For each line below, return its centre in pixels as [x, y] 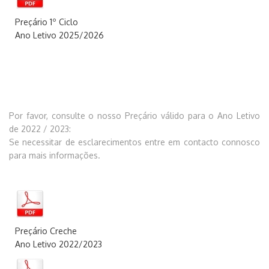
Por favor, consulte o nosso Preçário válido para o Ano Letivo [134, 116]
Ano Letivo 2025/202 [57, 35]
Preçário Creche [46, 231]
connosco [239, 142]
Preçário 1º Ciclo [47, 22]
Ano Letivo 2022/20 [54, 244]
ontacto [203, 142]
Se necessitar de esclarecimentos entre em [96, 142]
